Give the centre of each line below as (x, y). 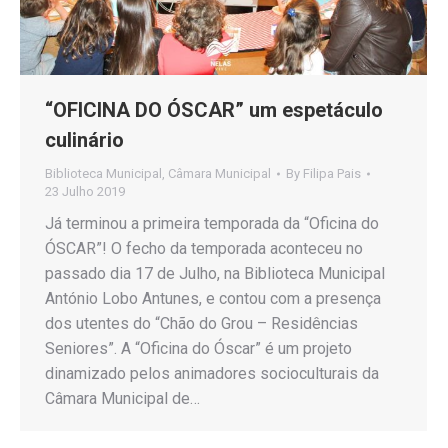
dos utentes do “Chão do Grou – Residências (201, 324)
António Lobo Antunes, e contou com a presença (213, 299)
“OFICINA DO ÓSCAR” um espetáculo (214, 110)
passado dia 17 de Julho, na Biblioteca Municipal (215, 274)
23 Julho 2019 (85, 192)
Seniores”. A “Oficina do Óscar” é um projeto (198, 349)
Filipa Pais (332, 174)
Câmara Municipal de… (122, 399)
